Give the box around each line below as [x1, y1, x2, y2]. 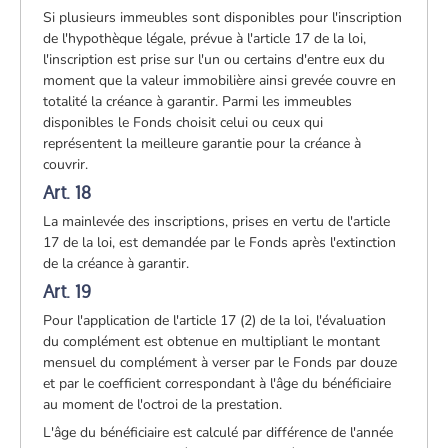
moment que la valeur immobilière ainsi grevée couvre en [43, 70, 397, 90]
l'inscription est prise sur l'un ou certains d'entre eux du [43, 49, 386, 69]
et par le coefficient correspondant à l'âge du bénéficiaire [43, 373, 392, 393]
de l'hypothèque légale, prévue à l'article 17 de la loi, [43, 28, 367, 48]
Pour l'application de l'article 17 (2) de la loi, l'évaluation [43, 310, 387, 330]
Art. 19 [43, 279, 92, 303]
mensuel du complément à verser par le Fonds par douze [43, 352, 398, 372]
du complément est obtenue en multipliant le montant [43, 331, 381, 351]
